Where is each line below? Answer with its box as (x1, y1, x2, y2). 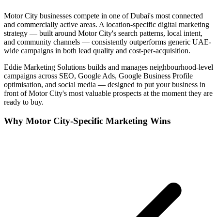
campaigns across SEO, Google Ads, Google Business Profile (4, 72, 193, 80)
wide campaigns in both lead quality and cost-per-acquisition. (4, 46, 190, 55)
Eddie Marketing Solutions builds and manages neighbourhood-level (4, 63, 213, 72)
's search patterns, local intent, (112, 29, 202, 38)
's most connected (149, 12, 203, 20)
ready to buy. (4, 98, 44, 107)
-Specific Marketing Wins (70, 115, 170, 126)
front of (4, 89, 29, 98)
